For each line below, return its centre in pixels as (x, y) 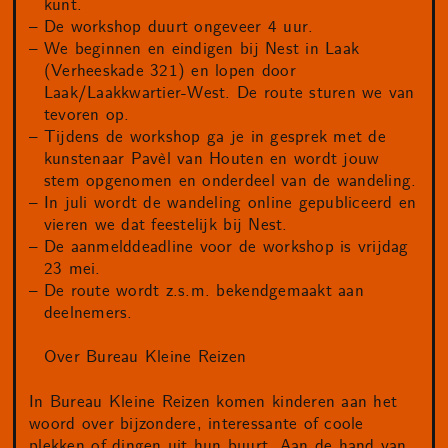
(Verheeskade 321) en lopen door (169, 71)
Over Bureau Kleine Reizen (145, 357)
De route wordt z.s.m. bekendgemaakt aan (203, 291)
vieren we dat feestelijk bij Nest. (165, 225)
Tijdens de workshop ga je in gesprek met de (214, 137)
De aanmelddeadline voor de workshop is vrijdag (226, 247)
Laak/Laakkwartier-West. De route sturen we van (229, 93)
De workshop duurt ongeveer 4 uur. (178, 27)
